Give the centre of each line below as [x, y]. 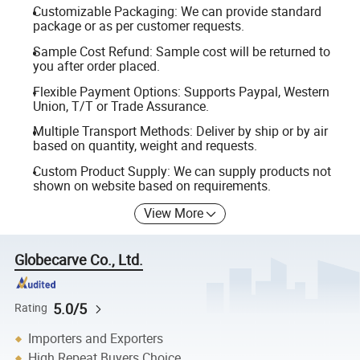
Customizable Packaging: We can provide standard [177, 12]
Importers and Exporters [96, 339]
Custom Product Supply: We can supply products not [182, 171]
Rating [31, 308]
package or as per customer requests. [138, 26]
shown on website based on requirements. [151, 185]
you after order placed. [96, 66]
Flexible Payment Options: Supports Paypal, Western [181, 91]
